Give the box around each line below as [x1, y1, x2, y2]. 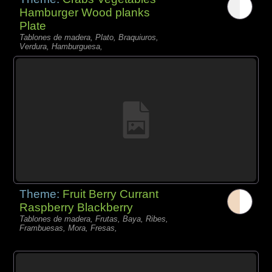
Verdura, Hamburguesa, [19, 42, 103, 52]
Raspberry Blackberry [19, 200, 134, 214]
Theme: [19, 187, 63, 200]
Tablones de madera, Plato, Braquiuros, [19, 33, 159, 42]
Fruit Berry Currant [63, 187, 159, 200]
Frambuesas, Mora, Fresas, [19, 223, 118, 233]
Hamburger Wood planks [19, 6, 151, 19]
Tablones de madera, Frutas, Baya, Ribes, [19, 214, 169, 223]
